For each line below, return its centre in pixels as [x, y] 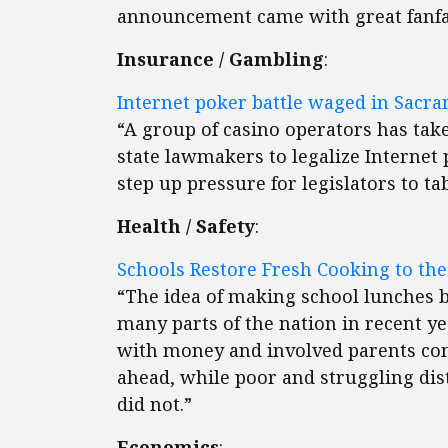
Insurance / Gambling [220, 59]
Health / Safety [186, 226]
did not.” [154, 404]
